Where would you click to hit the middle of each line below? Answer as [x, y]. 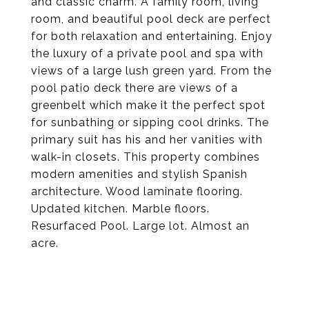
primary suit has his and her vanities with [147, 140]
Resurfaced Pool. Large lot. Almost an [140, 226]
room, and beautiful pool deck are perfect [151, 19]
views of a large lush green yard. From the [151, 71]
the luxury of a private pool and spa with [147, 53]
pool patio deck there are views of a [134, 88]
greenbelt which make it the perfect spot [148, 105]
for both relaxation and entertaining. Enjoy [152, 36]
